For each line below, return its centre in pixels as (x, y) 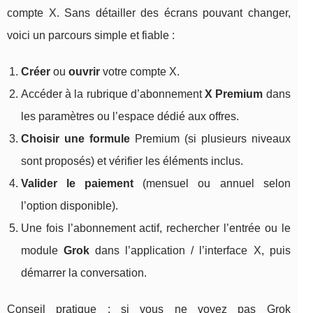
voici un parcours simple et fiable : (91, 36)
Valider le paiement (78, 184)
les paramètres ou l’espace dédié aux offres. (130, 117)
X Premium (234, 94)
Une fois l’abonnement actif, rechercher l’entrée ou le (156, 228)
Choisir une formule (75, 139)
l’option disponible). (70, 206)
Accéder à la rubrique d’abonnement (113, 94)
